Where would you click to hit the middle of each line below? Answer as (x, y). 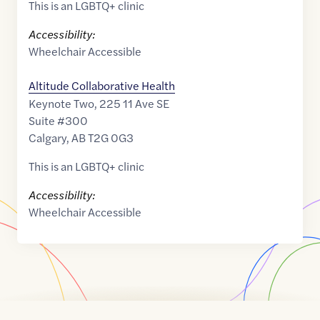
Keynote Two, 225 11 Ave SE (99, 103)
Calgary (47, 137)
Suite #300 (58, 120)
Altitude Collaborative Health (102, 85)
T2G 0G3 (111, 137)
